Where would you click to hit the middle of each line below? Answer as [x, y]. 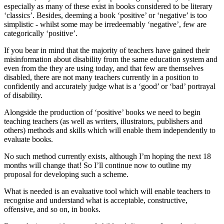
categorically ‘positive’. [41, 33]
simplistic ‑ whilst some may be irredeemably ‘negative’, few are [105, 24]
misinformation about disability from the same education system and [111, 59]
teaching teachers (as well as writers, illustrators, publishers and [103, 121]
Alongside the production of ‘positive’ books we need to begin [102, 112]
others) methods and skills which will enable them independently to [110, 130]
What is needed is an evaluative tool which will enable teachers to [107, 191]
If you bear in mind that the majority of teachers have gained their [107, 50]
